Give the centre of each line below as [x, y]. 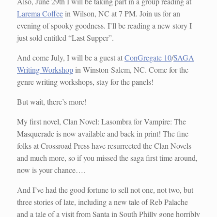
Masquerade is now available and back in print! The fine [103, 134]
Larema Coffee [40, 14]
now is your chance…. [51, 170]
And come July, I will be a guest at [71, 58]
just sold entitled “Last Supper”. [65, 38]
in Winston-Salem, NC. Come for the [131, 70]
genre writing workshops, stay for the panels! [85, 82]
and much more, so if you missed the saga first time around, [107, 158]
